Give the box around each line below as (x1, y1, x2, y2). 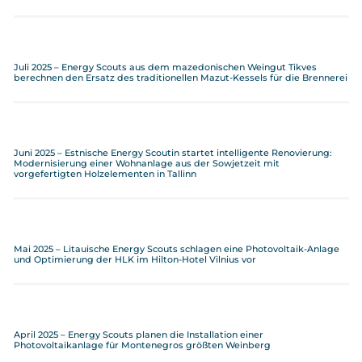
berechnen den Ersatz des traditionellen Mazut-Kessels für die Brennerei (13, 72, 347, 83)
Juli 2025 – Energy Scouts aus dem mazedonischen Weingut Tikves (13, 61, 317, 73)
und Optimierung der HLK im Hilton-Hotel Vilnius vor (13, 254, 256, 265)
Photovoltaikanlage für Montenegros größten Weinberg (13, 339, 271, 351)
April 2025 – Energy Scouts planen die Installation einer (13, 329, 263, 340)
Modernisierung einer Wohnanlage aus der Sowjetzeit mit (13, 158, 280, 169)
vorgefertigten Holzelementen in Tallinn (13, 168, 196, 179)
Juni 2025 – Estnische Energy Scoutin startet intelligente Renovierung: (13, 147, 332, 158)
